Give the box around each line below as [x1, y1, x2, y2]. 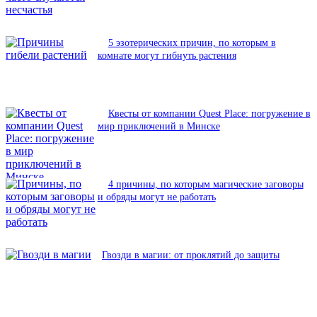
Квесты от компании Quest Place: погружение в [108, 108, 311, 120]
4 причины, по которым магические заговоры [108, 179, 304, 190]
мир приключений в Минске [97, 121, 220, 132]
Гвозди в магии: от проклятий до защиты [102, 250, 279, 261]
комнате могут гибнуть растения [97, 50, 236, 62]
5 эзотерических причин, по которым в [108, 38, 276, 49]
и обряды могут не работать [97, 192, 216, 203]
